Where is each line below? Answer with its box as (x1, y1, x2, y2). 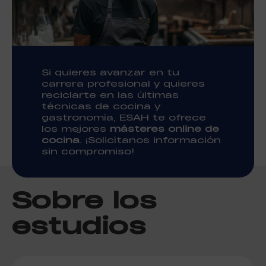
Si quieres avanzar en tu (42, 66, 179, 78)
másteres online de (110, 122, 219, 134)
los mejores (42, 122, 110, 134)
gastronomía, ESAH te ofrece (42, 111, 206, 123)
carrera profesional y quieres (42, 77, 205, 89)
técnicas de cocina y (42, 100, 160, 112)
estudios (12, 208, 146, 240)
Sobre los (12, 183, 157, 214)
